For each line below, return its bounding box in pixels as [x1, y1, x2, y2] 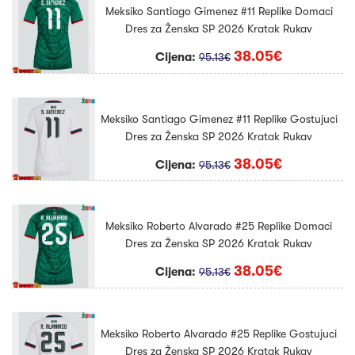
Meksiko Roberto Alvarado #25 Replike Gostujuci [101, 326, 338, 340]
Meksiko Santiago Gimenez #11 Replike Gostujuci [100, 112, 338, 125]
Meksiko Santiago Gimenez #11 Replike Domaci [105, 5, 333, 18]
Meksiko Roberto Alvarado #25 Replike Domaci [105, 219, 333, 233]
